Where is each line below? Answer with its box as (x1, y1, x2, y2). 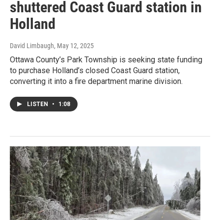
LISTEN (27, 101, 50, 108)
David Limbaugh (10, 42, 54, 50)
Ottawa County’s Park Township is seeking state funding (10, 55, 202, 65)
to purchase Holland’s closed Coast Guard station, (10, 66, 180, 76)
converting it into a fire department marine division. (10, 77, 183, 86)
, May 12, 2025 (54, 42, 94, 50)
